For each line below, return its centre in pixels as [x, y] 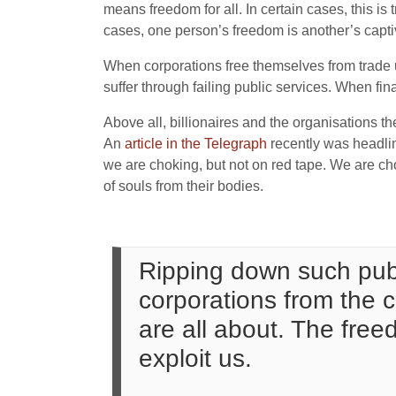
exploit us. [195, 358]
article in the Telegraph [196, 144]
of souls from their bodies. [183, 186]
